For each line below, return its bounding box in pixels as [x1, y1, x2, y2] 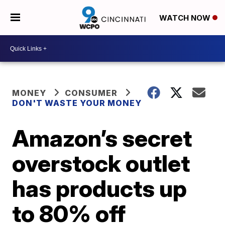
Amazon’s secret [12, 124, 192, 152]
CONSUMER [65, 88, 118, 98]
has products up [12, 174, 187, 202]
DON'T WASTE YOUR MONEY [12, 98, 142, 108]
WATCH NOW [159, 13, 212, 23]
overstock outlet [12, 149, 190, 177]
